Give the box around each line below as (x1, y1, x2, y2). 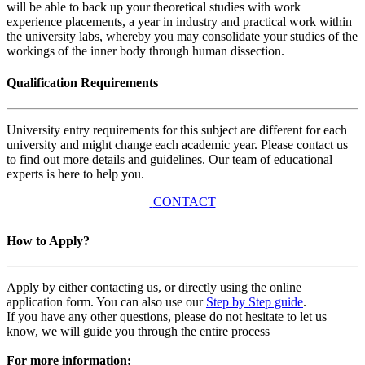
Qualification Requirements (7, 76, 158, 90)
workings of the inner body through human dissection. (7, 44, 284, 59)
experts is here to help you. (7, 166, 144, 181)
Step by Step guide (206, 295, 303, 310)
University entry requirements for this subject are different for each (7, 122, 347, 137)
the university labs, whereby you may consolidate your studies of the (7, 29, 358, 44)
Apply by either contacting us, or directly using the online (7, 280, 301, 295)
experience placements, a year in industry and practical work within (7, 15, 352, 29)
